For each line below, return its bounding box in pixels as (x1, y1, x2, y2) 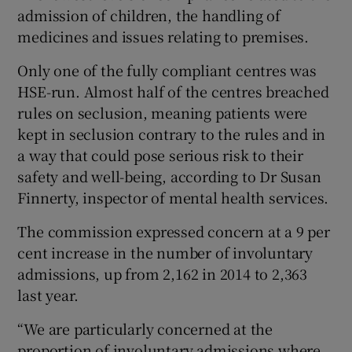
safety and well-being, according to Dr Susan (17, 165, 321, 186)
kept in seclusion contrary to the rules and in (17, 123, 326, 144)
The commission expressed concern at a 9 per (17, 220, 330, 241)
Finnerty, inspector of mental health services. (17, 186, 329, 207)
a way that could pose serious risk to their (17, 144, 303, 165)
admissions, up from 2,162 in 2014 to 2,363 (17, 262, 308, 284)
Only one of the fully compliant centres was (17, 59, 317, 80)
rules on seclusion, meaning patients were (17, 101, 308, 123)
